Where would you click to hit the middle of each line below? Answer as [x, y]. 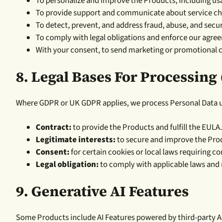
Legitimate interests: [76, 139]
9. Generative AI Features [102, 191]
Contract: [54, 127]
